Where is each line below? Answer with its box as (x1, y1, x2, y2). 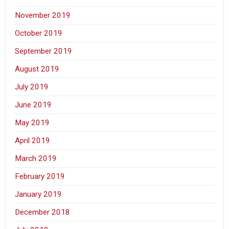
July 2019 (15, 82, 49, 91)
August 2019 (15, 64, 60, 74)
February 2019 (15, 171, 65, 181)
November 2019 (15, 10, 71, 20)
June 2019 (15, 100, 52, 109)
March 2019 (15, 153, 57, 163)
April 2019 (15, 135, 51, 145)
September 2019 (15, 46, 73, 56)
